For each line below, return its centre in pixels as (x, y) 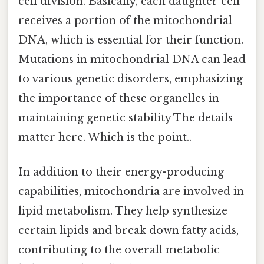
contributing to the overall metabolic (119, 250)
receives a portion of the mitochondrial (125, 21)
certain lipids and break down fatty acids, (128, 231)
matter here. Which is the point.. (105, 138)
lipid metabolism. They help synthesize (123, 211)
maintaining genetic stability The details (126, 118)
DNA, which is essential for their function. (131, 40)
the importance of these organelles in (119, 99)
